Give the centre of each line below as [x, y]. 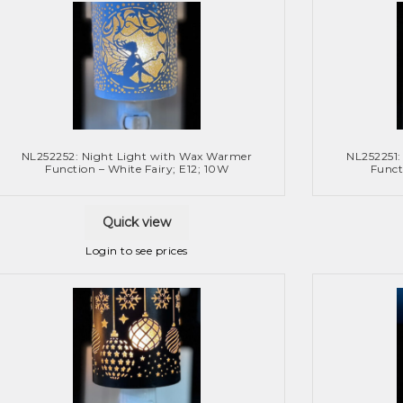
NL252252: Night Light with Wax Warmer [137, 157]
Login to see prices [137, 250]
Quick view [137, 223]
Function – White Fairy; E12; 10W [137, 169]
